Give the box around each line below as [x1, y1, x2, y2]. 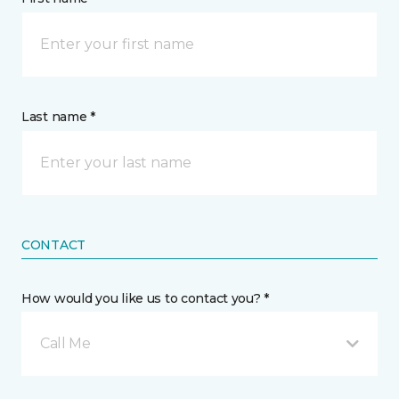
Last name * [21, 109, 95, 125]
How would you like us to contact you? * [21, 290, 270, 306]
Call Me [40, 335, 91, 352]
